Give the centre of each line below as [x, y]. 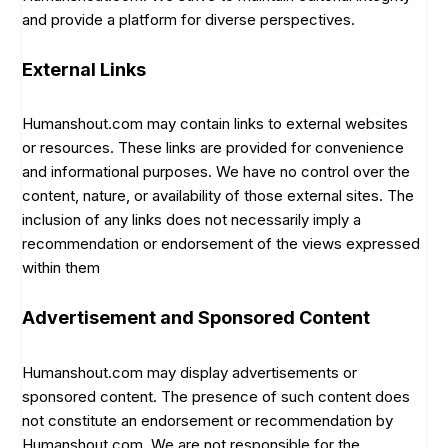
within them [61, 268]
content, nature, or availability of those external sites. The [218, 196]
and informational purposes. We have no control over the [216, 172]
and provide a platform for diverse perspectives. [189, 19]
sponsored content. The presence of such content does [216, 397]
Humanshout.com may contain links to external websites [215, 124]
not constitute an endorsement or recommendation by [208, 421]
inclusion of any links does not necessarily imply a [192, 220]
